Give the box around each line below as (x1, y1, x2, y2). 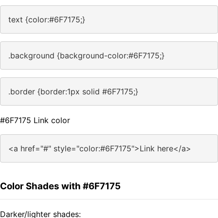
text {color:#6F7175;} (8, 15, 85, 25)
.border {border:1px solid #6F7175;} (8, 87, 138, 97)
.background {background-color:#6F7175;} (8, 51, 164, 61)
